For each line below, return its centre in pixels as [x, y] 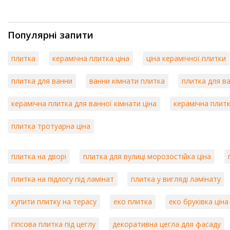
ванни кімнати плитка [127, 81]
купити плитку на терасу [54, 202]
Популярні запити [51, 35]
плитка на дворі [39, 156]
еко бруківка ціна [199, 202]
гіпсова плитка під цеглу [53, 224]
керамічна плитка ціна [91, 58]
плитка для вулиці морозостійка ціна [147, 156]
